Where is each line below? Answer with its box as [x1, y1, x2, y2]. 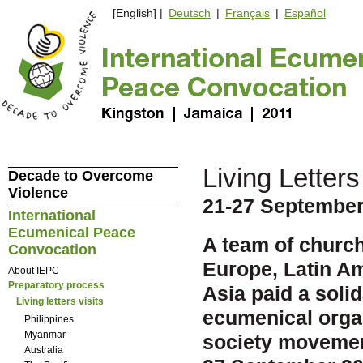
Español [284, 6, 326, 20]
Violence [7, 185, 68, 201]
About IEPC [7, 264, 59, 276]
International [7, 207, 96, 224]
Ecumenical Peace [7, 224, 135, 241]
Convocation [7, 241, 96, 258]
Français [225, 6, 270, 20]
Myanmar [23, 328, 66, 340]
